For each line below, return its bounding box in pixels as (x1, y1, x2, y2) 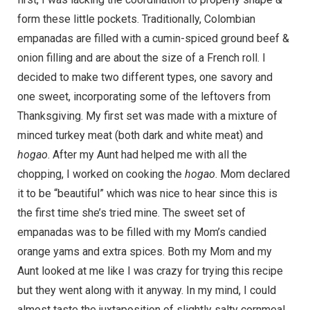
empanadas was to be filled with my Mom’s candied (17, 225, 266, 239)
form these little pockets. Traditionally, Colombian (17, 12, 255, 26)
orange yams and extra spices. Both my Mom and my (17, 244, 272, 258)
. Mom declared (215, 167, 290, 181)
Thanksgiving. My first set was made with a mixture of (17, 109, 277, 122)
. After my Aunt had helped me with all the (48, 147, 247, 161)
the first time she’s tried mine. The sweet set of (17, 206, 246, 219)
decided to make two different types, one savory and (17, 70, 273, 84)
